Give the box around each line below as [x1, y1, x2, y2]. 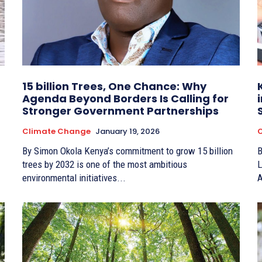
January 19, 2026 [95, 125, 160, 137]
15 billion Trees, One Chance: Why [22, 78, 206, 94]
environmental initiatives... [22, 171, 126, 184]
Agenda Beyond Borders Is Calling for [22, 91, 229, 106]
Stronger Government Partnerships [22, 103, 219, 118]
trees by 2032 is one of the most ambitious [22, 158, 187, 170]
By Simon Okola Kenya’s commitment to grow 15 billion [22, 144, 84, 157]
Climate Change [22, 125, 91, 137]
